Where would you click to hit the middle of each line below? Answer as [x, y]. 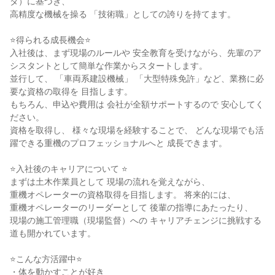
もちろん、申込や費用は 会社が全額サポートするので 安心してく [137, 104]
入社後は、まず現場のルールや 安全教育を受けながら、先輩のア [136, 53]
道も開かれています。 [53, 233]
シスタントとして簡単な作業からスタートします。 [109, 66]
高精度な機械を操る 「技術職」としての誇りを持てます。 [123, 14]
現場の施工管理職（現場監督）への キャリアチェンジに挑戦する [136, 220]
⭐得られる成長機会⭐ [50, 40]
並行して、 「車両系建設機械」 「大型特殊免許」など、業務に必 [137, 79]
